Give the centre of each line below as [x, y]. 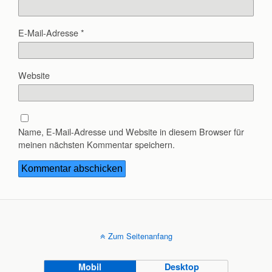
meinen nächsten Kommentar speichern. [97, 144]
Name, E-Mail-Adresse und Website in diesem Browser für [131, 131]
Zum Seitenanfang [140, 236]
